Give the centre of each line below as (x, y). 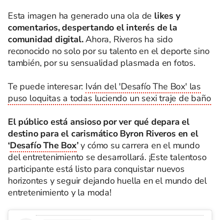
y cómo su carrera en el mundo (139, 145)
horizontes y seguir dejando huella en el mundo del (107, 181)
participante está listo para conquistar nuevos (96, 169)
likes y (166, 16)
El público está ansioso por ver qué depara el (99, 122)
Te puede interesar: (47, 86)
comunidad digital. (46, 39)
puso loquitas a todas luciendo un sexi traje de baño (110, 98)
